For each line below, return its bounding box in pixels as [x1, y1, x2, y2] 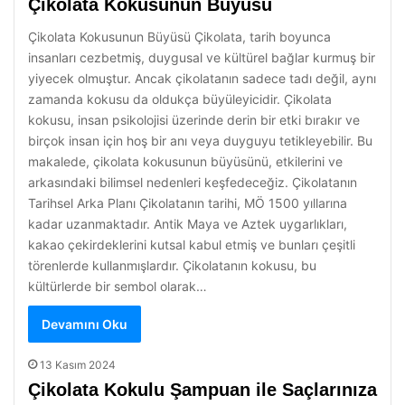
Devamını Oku [42, 316, 127, 332]
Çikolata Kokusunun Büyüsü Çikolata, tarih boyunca [28, 29, 331, 44]
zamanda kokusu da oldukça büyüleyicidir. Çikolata [28, 91, 332, 107]
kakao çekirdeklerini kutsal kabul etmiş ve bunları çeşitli [28, 237, 355, 252]
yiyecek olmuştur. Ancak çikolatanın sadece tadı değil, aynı [28, 71, 376, 86]
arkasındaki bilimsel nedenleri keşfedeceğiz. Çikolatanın [28, 174, 357, 190]
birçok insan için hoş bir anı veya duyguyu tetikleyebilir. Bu [28, 133, 372, 148]
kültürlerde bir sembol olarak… [28, 278, 207, 294]
